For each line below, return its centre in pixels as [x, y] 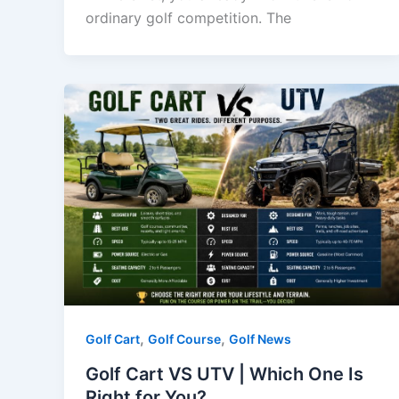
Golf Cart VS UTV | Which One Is [224, 375]
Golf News [260, 339]
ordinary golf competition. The [188, 18]
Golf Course [184, 339]
